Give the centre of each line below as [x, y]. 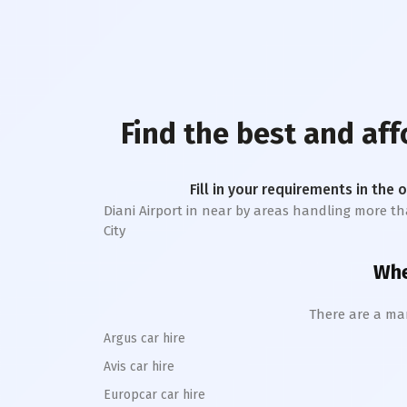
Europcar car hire [154, 395]
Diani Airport [143, 211]
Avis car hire [139, 367]
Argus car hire [144, 338]
